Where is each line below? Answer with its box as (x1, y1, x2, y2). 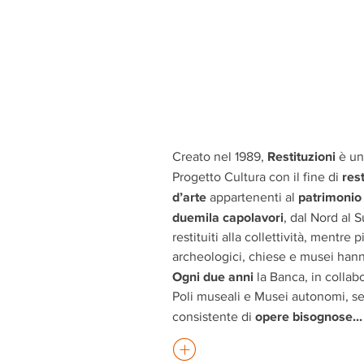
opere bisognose (255, 308, 353, 323)
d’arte (172, 188, 206, 204)
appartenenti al (206, 189, 298, 204)
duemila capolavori (172, 209, 284, 224)
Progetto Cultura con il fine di (172, 169, 342, 184)
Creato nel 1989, (172, 149, 267, 163)
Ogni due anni (172, 268, 253, 284)
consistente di (172, 309, 255, 323)
